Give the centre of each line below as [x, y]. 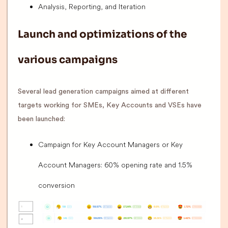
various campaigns [68, 60]
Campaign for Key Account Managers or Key [110, 145]
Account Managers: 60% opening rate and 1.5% [115, 165]
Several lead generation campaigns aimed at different [103, 92]
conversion [56, 186]
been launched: [41, 119]
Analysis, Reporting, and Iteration [92, 7]
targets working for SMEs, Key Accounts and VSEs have [110, 106]
